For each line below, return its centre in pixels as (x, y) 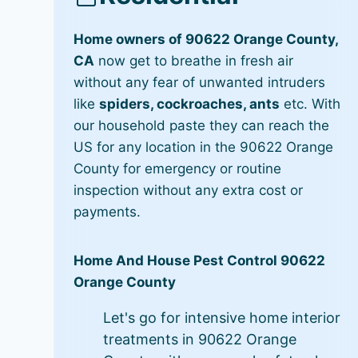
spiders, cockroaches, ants (190, 104)
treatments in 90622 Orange (200, 339)
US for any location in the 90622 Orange (204, 147)
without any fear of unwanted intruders (200, 82)
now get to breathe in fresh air (194, 61)
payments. (107, 212)
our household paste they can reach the (202, 125)
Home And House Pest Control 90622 (200, 261)
